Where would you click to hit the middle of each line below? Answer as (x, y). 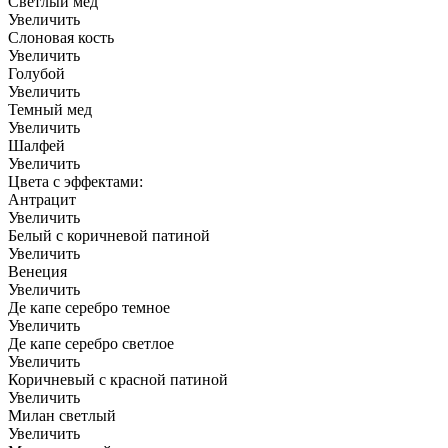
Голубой (36, 74)
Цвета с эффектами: (75, 182)
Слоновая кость (61, 38)
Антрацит (42, 200)
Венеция (37, 272)
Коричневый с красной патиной (118, 380)
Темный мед (50, 110)
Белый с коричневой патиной (109, 236)
